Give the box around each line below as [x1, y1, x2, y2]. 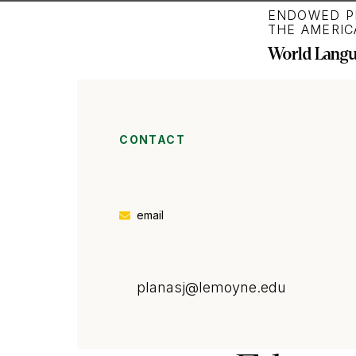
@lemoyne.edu [185, 279, 287, 296]
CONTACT [119, 132, 186, 146]
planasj [137, 279, 186, 296]
